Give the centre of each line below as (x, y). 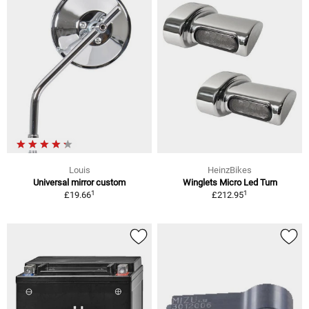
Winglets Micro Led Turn (230, 183)
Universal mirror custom (79, 183)
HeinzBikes (230, 170)
